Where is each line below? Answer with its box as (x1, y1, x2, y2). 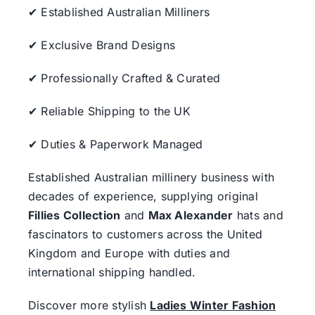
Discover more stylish (27, 297, 150, 312)
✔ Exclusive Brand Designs (27, 37, 175, 52)
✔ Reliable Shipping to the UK (27, 103, 191, 118)
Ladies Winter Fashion (150, 297, 276, 312)
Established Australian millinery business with (27, 169, 275, 184)
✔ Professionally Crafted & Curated (27, 70, 221, 85)
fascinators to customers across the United (27, 226, 263, 241)
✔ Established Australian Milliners (27, 4, 210, 19)
